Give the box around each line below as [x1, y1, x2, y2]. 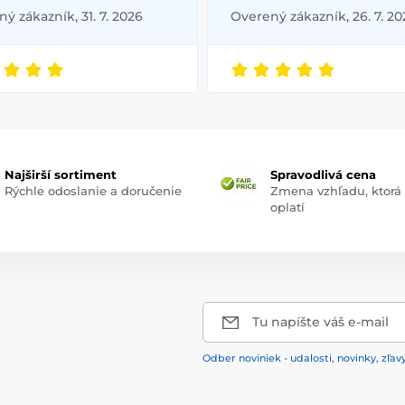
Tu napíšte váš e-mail [252, 314, 389, 331]
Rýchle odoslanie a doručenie [4, 184, 182, 199]
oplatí [270, 200, 305, 215]
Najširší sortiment [4, 167, 117, 183]
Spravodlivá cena [270, 167, 376, 183]
